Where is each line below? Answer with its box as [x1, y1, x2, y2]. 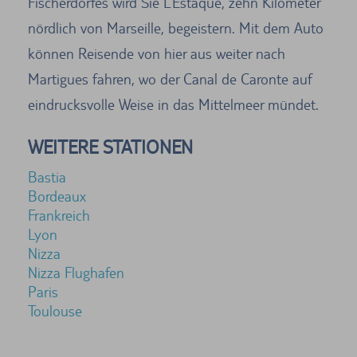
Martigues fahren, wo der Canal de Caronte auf [28, 69, 312, 88]
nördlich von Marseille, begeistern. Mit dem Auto [28, 18, 324, 37]
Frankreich [28, 206, 90, 224]
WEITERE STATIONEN [28, 135, 193, 158]
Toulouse [28, 301, 82, 320]
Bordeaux [28, 186, 86, 205]
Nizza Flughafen [28, 263, 124, 281]
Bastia [28, 167, 66, 186]
